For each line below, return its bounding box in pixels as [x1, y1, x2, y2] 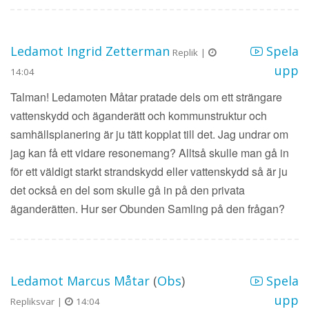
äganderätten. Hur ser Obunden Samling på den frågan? [10, 201, 285, 217]
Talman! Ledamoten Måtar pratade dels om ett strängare [10, 89, 282, 105]
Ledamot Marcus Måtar [10, 272, 150, 289]
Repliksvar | [10, 295, 65, 308]
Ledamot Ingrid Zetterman [10, 43, 170, 59]
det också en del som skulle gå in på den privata [10, 182, 245, 198]
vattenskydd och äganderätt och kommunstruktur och [10, 108, 267, 123]
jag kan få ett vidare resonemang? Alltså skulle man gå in [10, 145, 289, 161]
